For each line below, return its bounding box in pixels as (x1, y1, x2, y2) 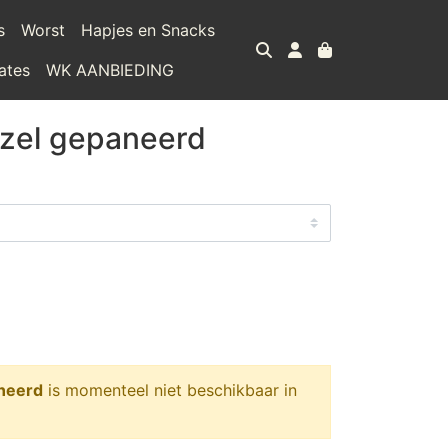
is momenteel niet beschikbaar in (43, 380, 297, 400)
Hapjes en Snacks (81, 20, 216, 40)
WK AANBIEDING (46, 60, 175, 80)
